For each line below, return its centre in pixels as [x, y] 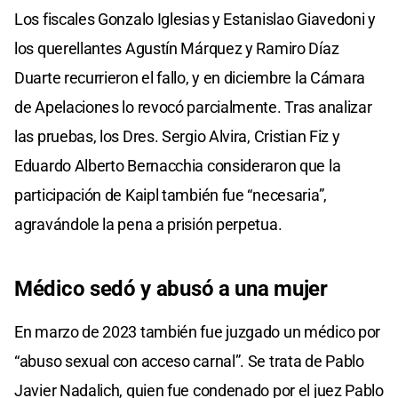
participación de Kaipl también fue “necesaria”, [171, 195]
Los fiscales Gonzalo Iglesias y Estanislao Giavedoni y [195, 20]
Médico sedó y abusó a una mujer [171, 289]
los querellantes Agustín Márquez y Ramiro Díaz [177, 49]
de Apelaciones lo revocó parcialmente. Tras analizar [193, 107]
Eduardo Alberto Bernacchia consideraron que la [178, 166]
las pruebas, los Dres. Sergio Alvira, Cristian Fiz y [177, 137]
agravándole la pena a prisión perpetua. [148, 225]
